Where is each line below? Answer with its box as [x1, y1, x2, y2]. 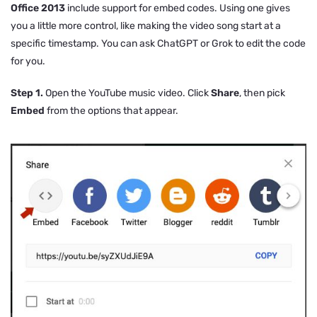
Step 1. [11, 86, 43, 99]
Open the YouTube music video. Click [43, 86, 211, 99]
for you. [11, 54, 45, 67]
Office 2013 [11, 1, 65, 14]
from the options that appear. [45, 104, 178, 117]
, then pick [239, 86, 285, 99]
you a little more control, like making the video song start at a [11, 19, 281, 32]
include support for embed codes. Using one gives [65, 1, 290, 14]
